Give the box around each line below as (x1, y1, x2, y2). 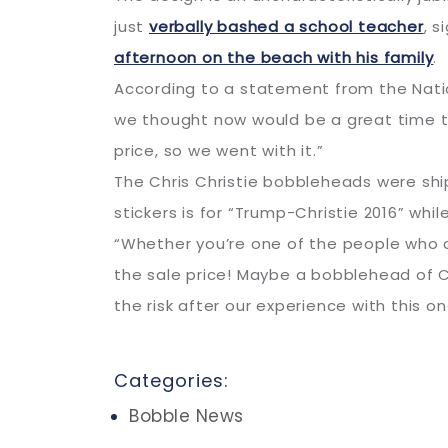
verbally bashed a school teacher (149, 16, 424, 37)
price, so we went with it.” (114, 140, 324, 161)
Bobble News (129, 404, 244, 428)
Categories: (114, 368, 229, 393)
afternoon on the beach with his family (114, 47, 434, 68)
